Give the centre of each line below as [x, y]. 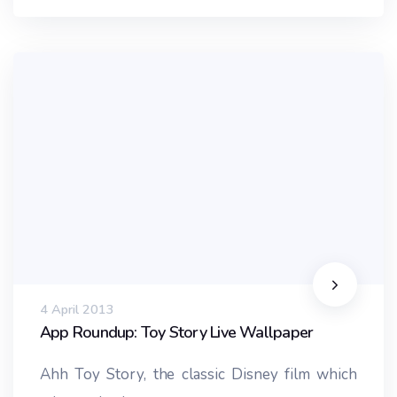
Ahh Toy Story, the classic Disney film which [198, 374]
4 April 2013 [77, 309]
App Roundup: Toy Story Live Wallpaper [177, 332]
